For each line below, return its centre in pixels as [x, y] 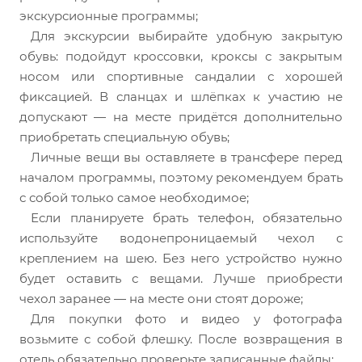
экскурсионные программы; [109, 16]
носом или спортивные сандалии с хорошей [181, 77]
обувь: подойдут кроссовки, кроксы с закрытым [181, 57]
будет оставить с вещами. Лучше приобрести [181, 279]
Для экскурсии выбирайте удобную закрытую [187, 36]
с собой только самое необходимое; [134, 198]
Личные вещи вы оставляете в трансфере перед [187, 158]
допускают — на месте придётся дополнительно [181, 117]
